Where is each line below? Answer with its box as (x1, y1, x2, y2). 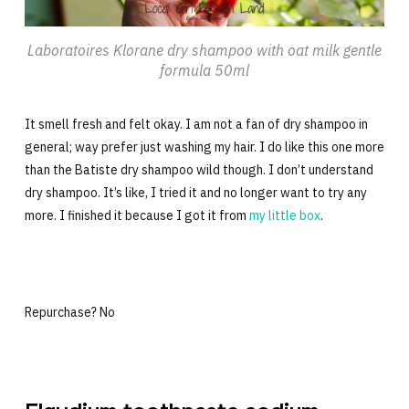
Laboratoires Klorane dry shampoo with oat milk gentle (27, 41, 382, 60)
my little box (248, 207, 320, 225)
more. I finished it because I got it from (24, 207, 249, 225)
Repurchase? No (24, 304, 115, 321)
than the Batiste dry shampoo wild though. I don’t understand (24, 162, 373, 179)
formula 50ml (160, 61, 249, 80)
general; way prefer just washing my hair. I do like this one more (24, 139, 384, 156)
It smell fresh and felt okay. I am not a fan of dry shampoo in (24, 116, 368, 133)
